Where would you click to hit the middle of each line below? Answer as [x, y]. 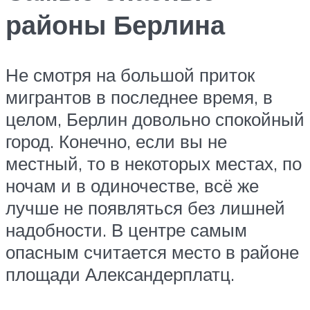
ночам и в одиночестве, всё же [132, 186]
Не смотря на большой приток [130, 75]
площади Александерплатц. [120, 274]
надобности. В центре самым [126, 230]
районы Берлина [115, 25]
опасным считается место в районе [152, 252]
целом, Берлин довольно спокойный [155, 119]
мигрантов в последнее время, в [139, 97]
